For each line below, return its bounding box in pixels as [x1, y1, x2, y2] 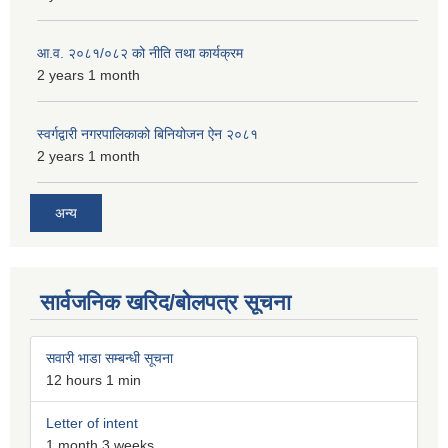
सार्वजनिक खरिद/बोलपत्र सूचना [40, 289, 291, 315]
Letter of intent [46, 414, 138, 431]
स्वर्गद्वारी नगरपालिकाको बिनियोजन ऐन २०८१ [37, 126, 258, 143]
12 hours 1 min [46, 371, 141, 388]
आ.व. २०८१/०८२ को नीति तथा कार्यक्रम [37, 45, 243, 62]
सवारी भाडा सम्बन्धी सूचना [46, 349, 173, 366]
